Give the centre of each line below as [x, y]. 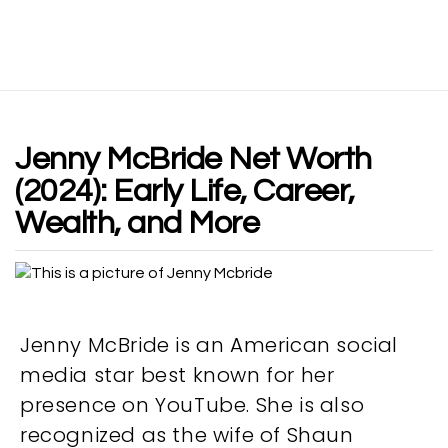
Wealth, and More [137, 223]
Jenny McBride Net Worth [193, 159]
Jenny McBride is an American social [209, 345]
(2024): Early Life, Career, [185, 191]
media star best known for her [177, 375]
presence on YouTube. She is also [192, 405]
